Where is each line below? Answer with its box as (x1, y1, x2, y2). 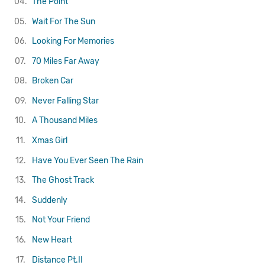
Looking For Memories (32, 36, 115, 47)
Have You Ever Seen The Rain (32, 155, 144, 166)
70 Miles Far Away (32, 56, 100, 66)
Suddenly (32, 195, 68, 205)
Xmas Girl (32, 135, 68, 146)
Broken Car (32, 76, 74, 86)
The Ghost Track (32, 175, 95, 186)
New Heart (32, 235, 73, 245)
